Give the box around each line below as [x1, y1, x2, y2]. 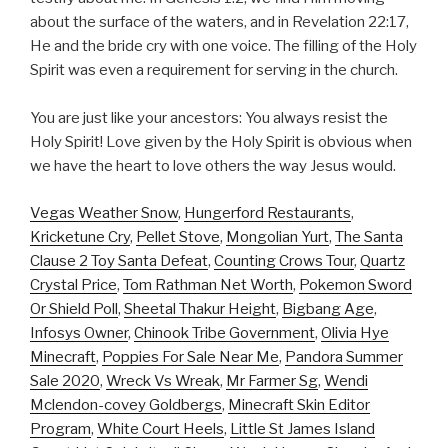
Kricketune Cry [30, 227, 130, 246]
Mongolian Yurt [226, 227, 329, 246]
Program [30, 419, 91, 438]
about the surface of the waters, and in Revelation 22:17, [30, 13, 409, 32]
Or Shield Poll [30, 299, 118, 318]
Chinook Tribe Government [134, 323, 315, 342]
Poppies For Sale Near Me [102, 347, 279, 366]
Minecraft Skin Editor [228, 395, 370, 414]
